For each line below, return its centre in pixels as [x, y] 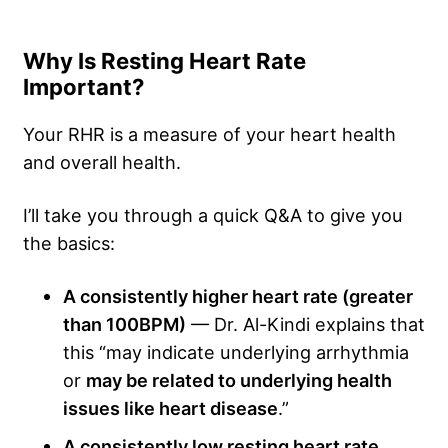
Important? [83, 86]
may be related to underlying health [239, 379]
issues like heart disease [170, 407]
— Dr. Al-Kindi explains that [305, 323]
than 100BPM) [124, 323]
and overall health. [102, 161]
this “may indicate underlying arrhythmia [236, 351]
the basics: [69, 242]
